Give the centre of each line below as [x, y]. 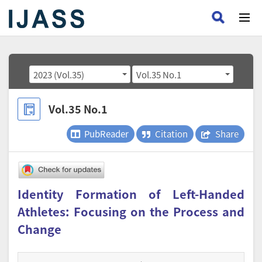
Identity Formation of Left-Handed [131, 194]
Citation [171, 134]
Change [39, 229]
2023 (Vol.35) [69, 74]
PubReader [106, 134]
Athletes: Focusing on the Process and [131, 212]
